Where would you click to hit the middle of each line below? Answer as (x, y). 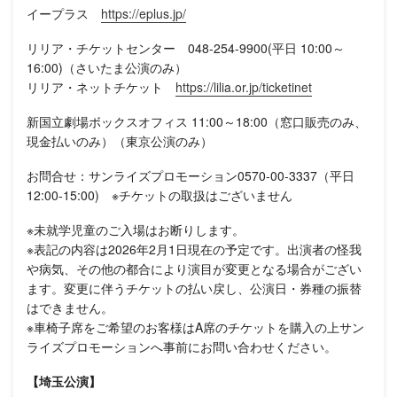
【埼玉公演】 (64, 381)
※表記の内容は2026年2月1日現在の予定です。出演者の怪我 (194, 249)
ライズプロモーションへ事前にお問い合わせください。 (182, 346)
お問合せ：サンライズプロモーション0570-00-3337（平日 (191, 175)
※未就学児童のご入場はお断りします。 (136, 229)
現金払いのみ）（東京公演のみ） (120, 140)
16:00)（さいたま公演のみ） (107, 67)
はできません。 (70, 307)
